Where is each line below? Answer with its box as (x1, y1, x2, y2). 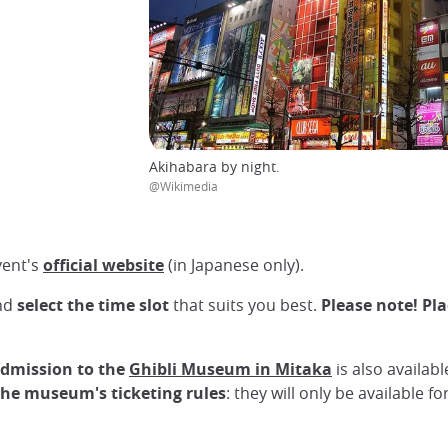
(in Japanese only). (164, 253, 304, 276)
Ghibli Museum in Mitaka (129, 357, 332, 380)
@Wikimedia (149, 177, 218, 194)
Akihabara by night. (149, 156, 280, 176)
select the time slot (17, 293, 173, 316)
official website (43, 253, 164, 276)
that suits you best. (173, 293, 317, 316)
